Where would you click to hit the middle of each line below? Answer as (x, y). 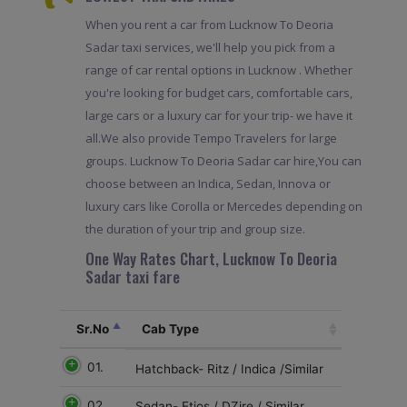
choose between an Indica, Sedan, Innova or (208, 184)
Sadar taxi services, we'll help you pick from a (210, 48)
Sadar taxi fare (132, 277)
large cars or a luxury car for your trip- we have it (218, 116)
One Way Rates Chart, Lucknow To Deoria (211, 259)
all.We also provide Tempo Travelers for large (211, 139)
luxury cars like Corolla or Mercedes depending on (223, 207)
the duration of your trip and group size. (195, 229)
